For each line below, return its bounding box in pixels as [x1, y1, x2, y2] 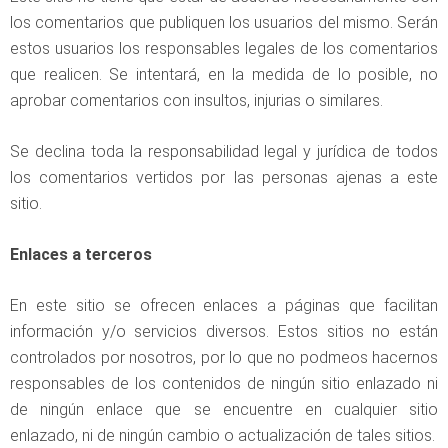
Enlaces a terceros [10, 245, 152, 264]
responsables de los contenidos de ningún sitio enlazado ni [10, 374, 438, 393]
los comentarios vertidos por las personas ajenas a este [10, 168, 438, 187]
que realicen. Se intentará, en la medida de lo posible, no [10, 65, 438, 84]
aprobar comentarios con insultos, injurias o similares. [10, 91, 383, 110]
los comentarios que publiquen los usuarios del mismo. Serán [10, 13, 438, 32]
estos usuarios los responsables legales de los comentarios [10, 39, 438, 58]
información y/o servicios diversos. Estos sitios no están [10, 322, 438, 341]
